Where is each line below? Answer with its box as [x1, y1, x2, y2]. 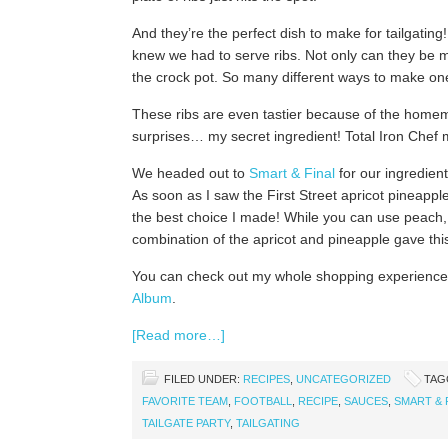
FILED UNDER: [164, 373, 243, 385]
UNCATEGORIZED [296, 373, 391, 385]
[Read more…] [132, 327, 225, 343]
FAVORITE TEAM [142, 395, 228, 407]
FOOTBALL [234, 395, 292, 407]
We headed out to [132, 165, 249, 181]
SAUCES [344, 395, 388, 407]
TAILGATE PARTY [142, 417, 230, 429]
